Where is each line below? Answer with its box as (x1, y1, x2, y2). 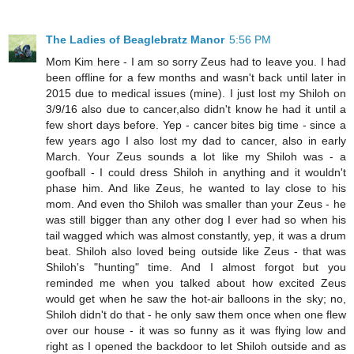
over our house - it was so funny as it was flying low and (46, 324, 346, 337)
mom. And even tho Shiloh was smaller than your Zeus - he (46, 198, 346, 211)
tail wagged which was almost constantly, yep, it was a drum (46, 229, 346, 243)
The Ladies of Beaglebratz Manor (46, 33, 224, 47)
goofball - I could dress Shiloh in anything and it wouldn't (46, 166, 346, 179)
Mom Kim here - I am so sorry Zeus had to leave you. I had (46, 55, 346, 69)
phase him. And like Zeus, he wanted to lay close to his (46, 182, 346, 195)
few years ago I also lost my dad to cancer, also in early (46, 134, 346, 148)
